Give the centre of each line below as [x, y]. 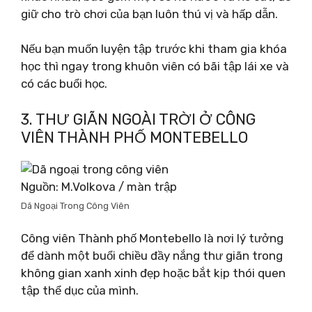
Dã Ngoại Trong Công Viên [75, 205]
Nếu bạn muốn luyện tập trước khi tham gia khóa [154, 49]
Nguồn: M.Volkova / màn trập [99, 186]
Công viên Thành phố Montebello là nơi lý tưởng [152, 238]
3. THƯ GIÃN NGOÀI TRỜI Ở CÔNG [138, 119]
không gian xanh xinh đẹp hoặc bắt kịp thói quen [153, 273]
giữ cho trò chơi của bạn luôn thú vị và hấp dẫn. [149, 14]
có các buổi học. [64, 84]
